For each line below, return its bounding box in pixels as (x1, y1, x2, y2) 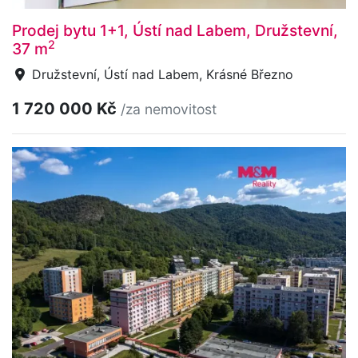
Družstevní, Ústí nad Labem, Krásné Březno (28, 66, 293, 83)
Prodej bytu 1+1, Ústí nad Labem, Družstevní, (12, 21, 338, 41)
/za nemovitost (121, 101, 217, 118)
